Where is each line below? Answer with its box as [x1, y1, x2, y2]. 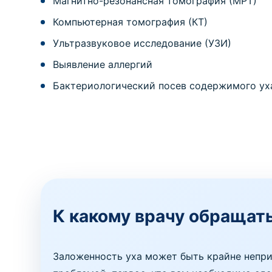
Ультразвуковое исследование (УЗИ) [53, 37, 232, 49]
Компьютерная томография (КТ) [53, 16, 208, 28]
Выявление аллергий [53, 58, 153, 70]
